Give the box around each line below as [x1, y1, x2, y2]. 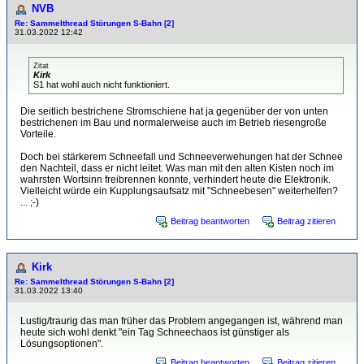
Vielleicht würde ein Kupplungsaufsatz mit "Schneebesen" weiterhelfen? [20, 185, 338, 197]
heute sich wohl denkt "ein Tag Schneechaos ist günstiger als [20, 327, 289, 338]
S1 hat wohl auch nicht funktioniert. [33, 80, 170, 89]
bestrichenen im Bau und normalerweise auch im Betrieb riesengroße [20, 117, 327, 128]
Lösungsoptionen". [20, 338, 103, 349]
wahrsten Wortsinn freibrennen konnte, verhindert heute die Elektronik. [20, 174, 331, 185]
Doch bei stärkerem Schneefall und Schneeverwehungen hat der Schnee [20, 151, 343, 162]
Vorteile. [20, 128, 56, 140]
